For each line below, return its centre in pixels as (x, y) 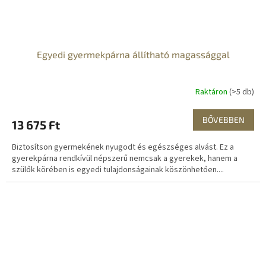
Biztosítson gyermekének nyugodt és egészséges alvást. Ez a (123, 148)
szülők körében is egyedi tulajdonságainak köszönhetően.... (118, 170)
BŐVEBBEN (224, 120)
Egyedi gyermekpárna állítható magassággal (133, 55)
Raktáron (212, 92)
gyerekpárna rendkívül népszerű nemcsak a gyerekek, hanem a (125, 159)
